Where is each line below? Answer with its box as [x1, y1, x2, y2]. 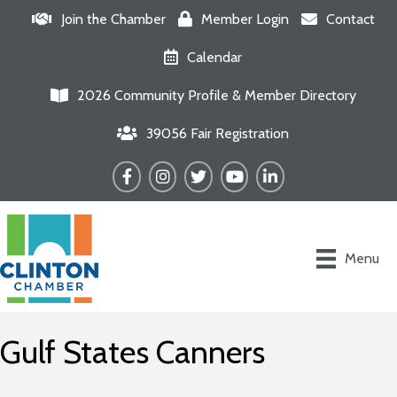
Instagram [147, 162, 208, 179]
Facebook [112, 162, 171, 179]
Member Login [200, 11, 289, 27]
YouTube [219, 162, 272, 179]
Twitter [183, 162, 229, 179]
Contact [325, 11, 375, 27]
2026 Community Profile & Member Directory [76, 87, 356, 104]
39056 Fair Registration [146, 125, 289, 142]
